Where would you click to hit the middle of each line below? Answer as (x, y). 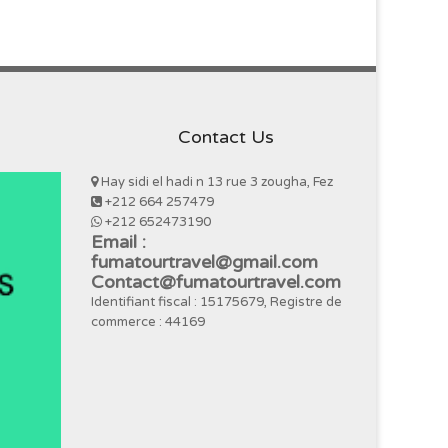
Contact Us (226, 136)
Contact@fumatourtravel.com (216, 281)
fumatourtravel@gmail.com (204, 261)
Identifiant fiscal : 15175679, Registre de (216, 301)
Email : (118, 241)
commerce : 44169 (148, 321)
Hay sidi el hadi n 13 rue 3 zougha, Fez (215, 181)
